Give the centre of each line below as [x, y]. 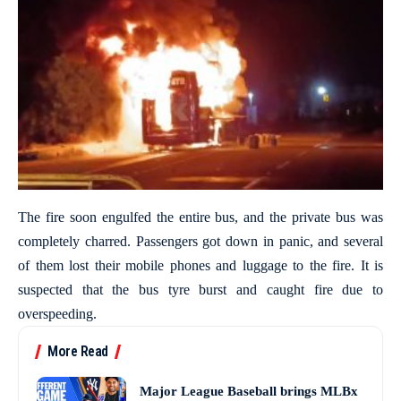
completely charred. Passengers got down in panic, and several [200, 242]
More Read [78, 352]
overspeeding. [57, 314]
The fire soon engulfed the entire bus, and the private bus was [200, 218]
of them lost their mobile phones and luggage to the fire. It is [200, 266]
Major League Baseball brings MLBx [249, 391]
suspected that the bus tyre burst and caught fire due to [200, 290]
